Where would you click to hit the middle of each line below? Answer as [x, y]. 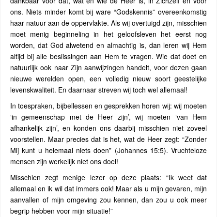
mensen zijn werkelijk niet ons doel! [64, 161]
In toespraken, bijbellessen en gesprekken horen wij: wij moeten [108, 105]
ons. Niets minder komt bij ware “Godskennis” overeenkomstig [108, 11]
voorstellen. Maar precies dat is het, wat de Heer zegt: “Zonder [108, 139]
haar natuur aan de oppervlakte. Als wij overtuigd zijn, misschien [108, 23]
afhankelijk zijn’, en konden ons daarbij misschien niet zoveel [108, 128]
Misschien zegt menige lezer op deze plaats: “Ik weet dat [108, 177]
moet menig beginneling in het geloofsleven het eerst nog [108, 34]
